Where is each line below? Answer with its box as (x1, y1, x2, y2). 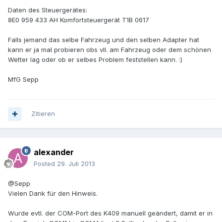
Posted (34, 160, 57, 168)
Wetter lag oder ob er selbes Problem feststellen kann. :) (8, 55, 182, 64)
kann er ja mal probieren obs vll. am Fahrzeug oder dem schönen (8, 46, 211, 54)
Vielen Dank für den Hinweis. (8, 189, 98, 198)
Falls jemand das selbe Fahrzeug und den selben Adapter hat (8, 36, 199, 44)
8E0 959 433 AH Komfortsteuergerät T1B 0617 (8, 16, 149, 24)
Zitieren (31, 110, 55, 118)
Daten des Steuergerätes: (8, 6, 87, 14)
